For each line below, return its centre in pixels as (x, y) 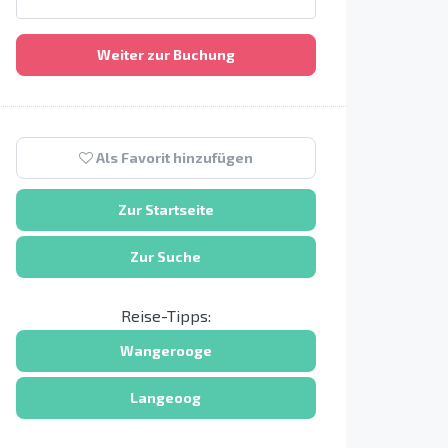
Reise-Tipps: (165, 315)
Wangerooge (165, 350)
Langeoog (166, 397)
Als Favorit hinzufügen (172, 157)
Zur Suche (166, 256)
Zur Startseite (165, 209)
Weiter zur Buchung (165, 54)
